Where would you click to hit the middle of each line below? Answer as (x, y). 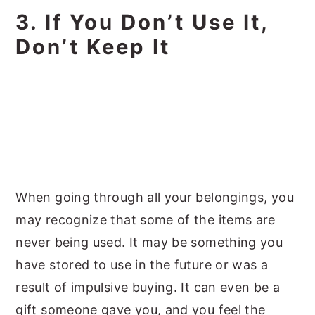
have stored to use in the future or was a (142, 265)
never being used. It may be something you (149, 242)
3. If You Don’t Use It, (142, 22)
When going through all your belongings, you (155, 197)
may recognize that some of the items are (146, 220)
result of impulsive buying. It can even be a (148, 287)
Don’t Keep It (93, 47)
